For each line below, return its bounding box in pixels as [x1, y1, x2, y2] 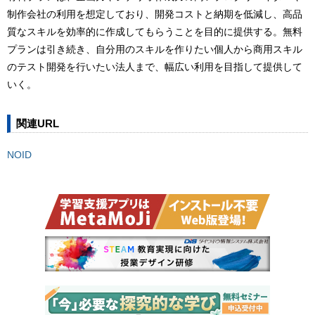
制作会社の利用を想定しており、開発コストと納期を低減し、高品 [7, 8, 302, 20]
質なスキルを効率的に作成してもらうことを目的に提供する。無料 [7, 26, 302, 38]
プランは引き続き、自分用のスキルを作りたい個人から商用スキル [7, 44, 302, 56]
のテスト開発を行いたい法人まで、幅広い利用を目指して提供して [7, 61, 302, 73]
